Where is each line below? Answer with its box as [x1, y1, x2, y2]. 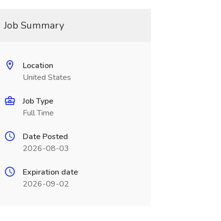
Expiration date [22, 167, 78, 178]
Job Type [22, 96, 53, 107]
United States [22, 72, 71, 83]
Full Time [22, 108, 54, 118]
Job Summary [3, 19, 64, 32]
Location [22, 60, 53, 71]
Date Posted [22, 131, 68, 142]
